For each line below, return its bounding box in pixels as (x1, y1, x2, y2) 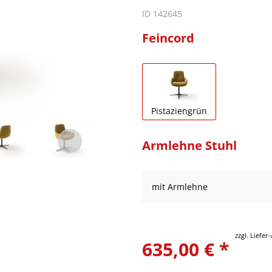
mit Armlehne (152, 180, 208, 192)
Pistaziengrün (151, 104, 207, 117)
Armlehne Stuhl (142, 137, 237, 154)
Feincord (142, 30, 194, 46)
